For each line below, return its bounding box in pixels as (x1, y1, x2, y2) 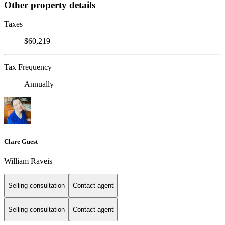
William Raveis (4, 156, 52, 165)
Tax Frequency (4, 63, 52, 72)
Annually (24, 80, 54, 89)
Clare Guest (4, 137, 38, 145)
